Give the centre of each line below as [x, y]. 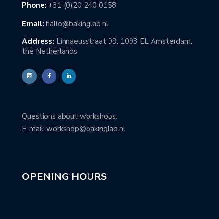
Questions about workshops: [70, 116]
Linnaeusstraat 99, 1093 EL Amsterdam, [123, 41]
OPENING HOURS [64, 176]
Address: [38, 41]
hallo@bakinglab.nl [77, 24]
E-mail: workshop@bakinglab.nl [74, 129]
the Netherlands [50, 51]
